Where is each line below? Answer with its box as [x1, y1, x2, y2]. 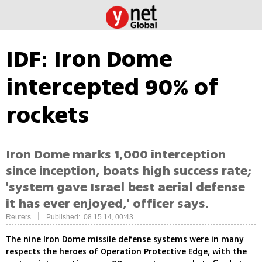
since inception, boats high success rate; [6, 161, 252, 181]
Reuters [6, 213, 31, 222]
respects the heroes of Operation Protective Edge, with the [6, 246, 247, 258]
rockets [6, 98, 89, 132]
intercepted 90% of [6, 70, 218, 104]
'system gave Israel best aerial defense [6, 178, 245, 197]
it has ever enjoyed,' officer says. [6, 194, 209, 213]
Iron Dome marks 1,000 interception [6, 145, 226, 164]
